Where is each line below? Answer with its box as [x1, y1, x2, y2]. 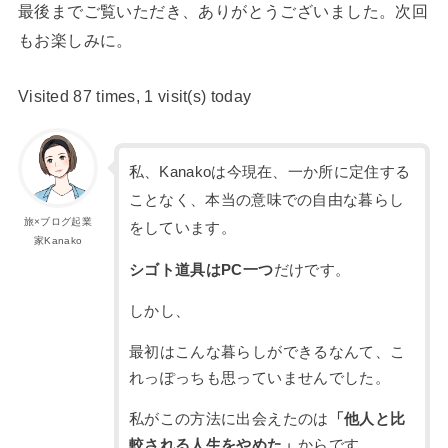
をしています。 [128, 220, 236, 237]
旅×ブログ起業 [23, 216, 92, 228]
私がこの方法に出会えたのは [128, 410, 329, 427]
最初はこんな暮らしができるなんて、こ [128, 343, 406, 360]
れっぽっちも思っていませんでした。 [128, 369, 391, 386]
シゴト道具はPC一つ [128, 262, 274, 279]
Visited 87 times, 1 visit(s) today [17, 87, 252, 106]
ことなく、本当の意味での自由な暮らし [128, 192, 405, 209]
